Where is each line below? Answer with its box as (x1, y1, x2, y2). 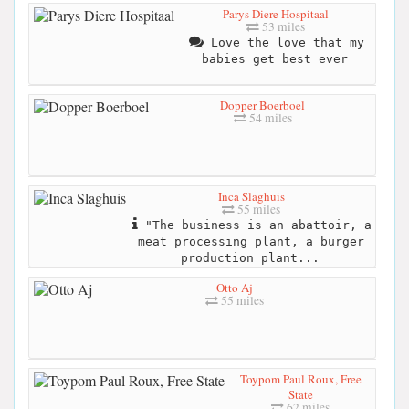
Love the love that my (203, 36, 364, 50)
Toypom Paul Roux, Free (239, 371, 362, 388)
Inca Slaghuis (217, 188, 285, 205)
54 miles (246, 110, 292, 127)
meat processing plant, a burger (138, 235, 364, 249)
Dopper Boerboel (220, 97, 305, 114)
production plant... (181, 251, 320, 266)
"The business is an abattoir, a (138, 218, 372, 233)
